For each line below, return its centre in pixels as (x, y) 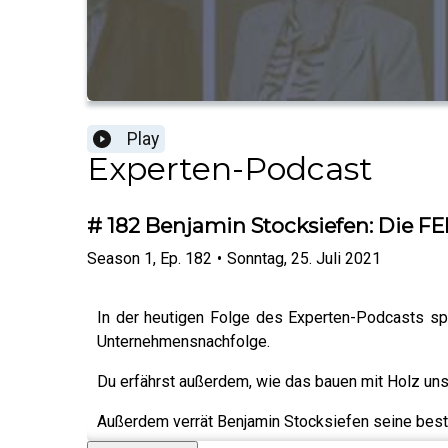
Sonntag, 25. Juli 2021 (304, 258)
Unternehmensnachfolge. (183, 341)
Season (113, 258)
